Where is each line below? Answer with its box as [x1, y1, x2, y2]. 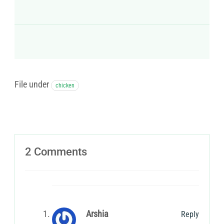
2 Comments [25, 145, 87, 158]
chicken [55, 82, 74, 89]
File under [14, 79, 49, 90]
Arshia [86, 208, 108, 219]
